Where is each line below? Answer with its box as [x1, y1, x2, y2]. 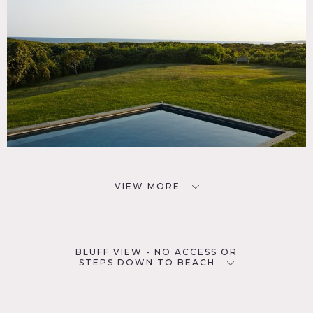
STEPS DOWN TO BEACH [79, 257, 215, 268]
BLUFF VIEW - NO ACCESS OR [75, 247, 238, 258]
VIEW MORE [114, 180, 180, 191]
